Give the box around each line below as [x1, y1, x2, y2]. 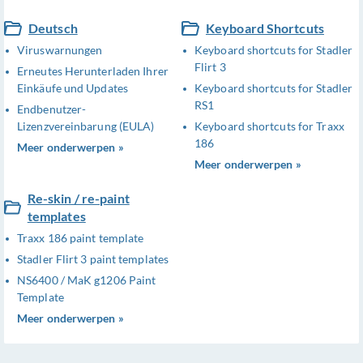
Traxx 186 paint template [17, 231, 144, 246]
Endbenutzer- [17, 102, 87, 117]
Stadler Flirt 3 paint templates [17, 252, 169, 267]
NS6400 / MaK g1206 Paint [17, 273, 156, 288]
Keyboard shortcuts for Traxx [194, 119, 344, 134]
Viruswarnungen [17, 43, 103, 58]
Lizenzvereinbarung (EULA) [17, 119, 155, 134]
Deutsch [28, 20, 78, 36]
